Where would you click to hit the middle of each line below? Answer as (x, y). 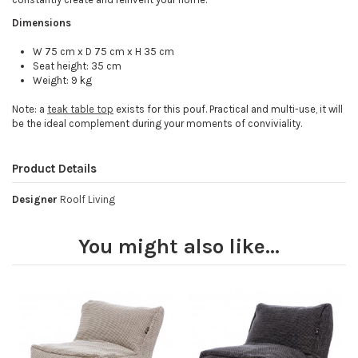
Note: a (30, 109)
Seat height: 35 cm (77, 66)
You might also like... (179, 247)
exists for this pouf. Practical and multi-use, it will (228, 109)
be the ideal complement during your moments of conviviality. (157, 124)
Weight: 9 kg (62, 81)
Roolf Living (88, 199)
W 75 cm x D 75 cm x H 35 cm (103, 52)
